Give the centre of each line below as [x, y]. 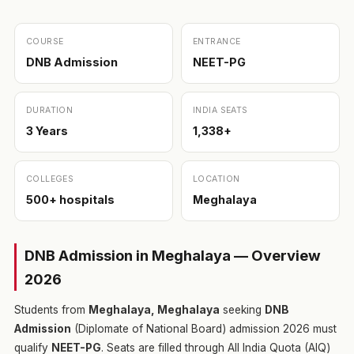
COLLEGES [50, 179]
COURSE [45, 41]
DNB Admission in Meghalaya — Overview [172, 255]
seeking [242, 310]
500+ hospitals [70, 200]
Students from [51, 310]
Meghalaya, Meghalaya [154, 310]
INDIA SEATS [220, 110]
